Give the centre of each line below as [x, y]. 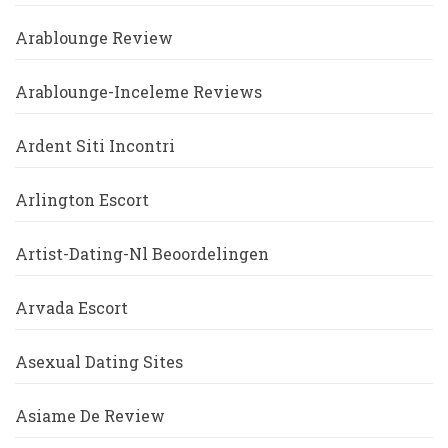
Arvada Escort [71, 308]
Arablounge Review [94, 38]
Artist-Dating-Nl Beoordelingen [142, 254]
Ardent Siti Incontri [95, 146]
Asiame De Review [90, 416]
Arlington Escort [82, 200]
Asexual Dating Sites [99, 362]
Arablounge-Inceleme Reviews [138, 92]
